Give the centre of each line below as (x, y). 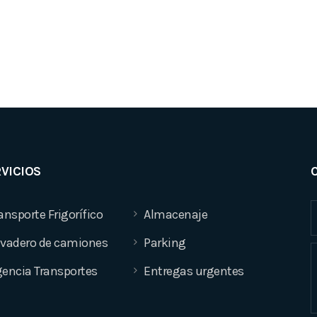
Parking (165, 243)
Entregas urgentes (194, 271)
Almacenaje (175, 214)
